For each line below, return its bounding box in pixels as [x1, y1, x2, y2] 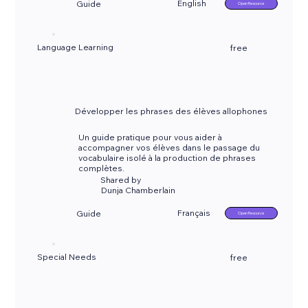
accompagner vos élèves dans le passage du [78, 142, 261, 153]
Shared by [100, 174, 142, 185]
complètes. [78, 163, 125, 174]
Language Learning [37, 42, 114, 53]
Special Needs [37, 252, 97, 263]
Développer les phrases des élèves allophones [75, 106, 268, 117]
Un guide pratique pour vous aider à [78, 132, 223, 143]
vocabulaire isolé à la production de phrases [78, 153, 256, 164]
